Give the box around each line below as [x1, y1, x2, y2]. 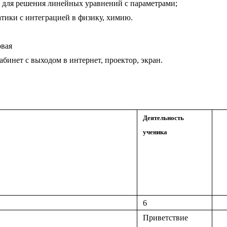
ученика [142, 128, 167, 136]
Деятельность [142, 114, 184, 122]
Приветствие [142, 213, 188, 222]
